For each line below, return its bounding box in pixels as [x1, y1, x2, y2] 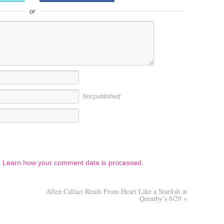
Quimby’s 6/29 [139, 193, 183, 203]
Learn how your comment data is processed [2, 158, 141, 166]
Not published [82, 92, 120, 100]
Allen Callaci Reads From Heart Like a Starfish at [46, 186, 187, 196]
